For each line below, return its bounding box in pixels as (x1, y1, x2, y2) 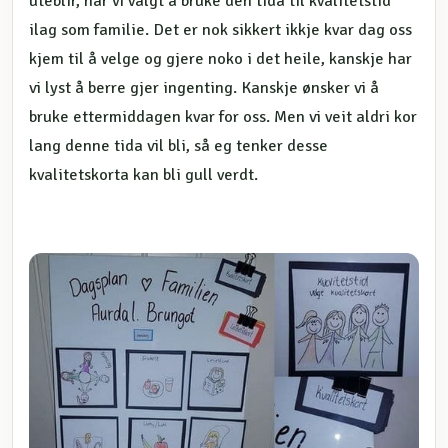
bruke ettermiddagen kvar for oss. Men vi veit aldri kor (29, 107, 417, 128)
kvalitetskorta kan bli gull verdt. (29, 165, 258, 186)
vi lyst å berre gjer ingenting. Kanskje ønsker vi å (29, 78, 379, 99)
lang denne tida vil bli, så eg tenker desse (29, 136, 328, 157)
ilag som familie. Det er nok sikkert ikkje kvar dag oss (29, 20, 412, 41)
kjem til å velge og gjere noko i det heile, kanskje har (29, 49, 412, 70)
